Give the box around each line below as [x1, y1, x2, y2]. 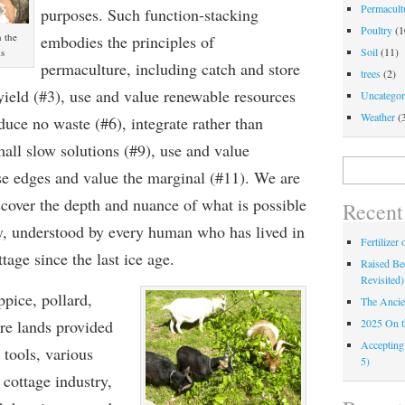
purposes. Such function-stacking [40, 4, 259, 25]
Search [342, 155, 372, 171]
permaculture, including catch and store [40, 58, 300, 80]
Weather [361, 109, 396, 125]
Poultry [361, 23, 393, 38]
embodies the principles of [40, 31, 214, 52]
